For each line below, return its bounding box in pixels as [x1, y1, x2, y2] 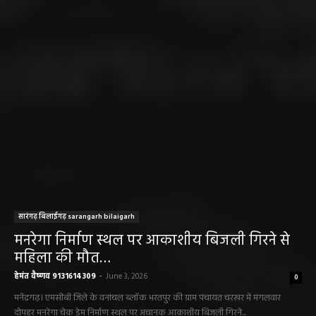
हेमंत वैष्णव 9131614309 [14, 269, 96, 283]
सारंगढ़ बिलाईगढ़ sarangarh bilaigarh [18, 210, 135, 222]
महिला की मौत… [14, 246, 111, 270]
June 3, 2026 [106, 269, 147, 283]
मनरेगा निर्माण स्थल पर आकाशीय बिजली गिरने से [14, 229, 290, 253]
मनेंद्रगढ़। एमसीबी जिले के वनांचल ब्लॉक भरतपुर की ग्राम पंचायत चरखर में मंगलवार [14, 290, 281, 305]
